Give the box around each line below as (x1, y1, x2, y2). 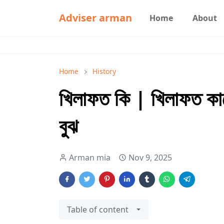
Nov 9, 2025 (128, 152, 172, 163)
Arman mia (69, 152, 110, 163)
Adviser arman (59, 11, 132, 24)
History (92, 66, 116, 76)
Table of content (67, 204, 128, 215)
